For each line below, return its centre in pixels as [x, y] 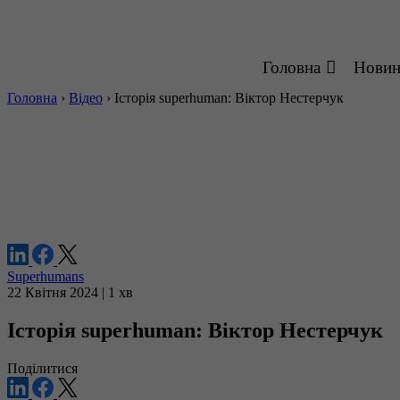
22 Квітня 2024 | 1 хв [70, 292]
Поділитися [42, 368]
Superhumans [46, 276]
